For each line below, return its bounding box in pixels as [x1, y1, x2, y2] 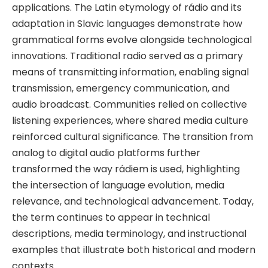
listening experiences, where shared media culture [12, 113, 248, 127]
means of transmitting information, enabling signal [12, 65, 249, 79]
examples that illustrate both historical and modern [12, 242, 255, 257]
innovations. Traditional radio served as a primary [12, 48, 243, 63]
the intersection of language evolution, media [12, 178, 224, 192]
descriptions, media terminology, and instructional [12, 226, 246, 240]
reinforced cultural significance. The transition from [12, 129, 253, 144]
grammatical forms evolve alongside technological [12, 32, 252, 47]
